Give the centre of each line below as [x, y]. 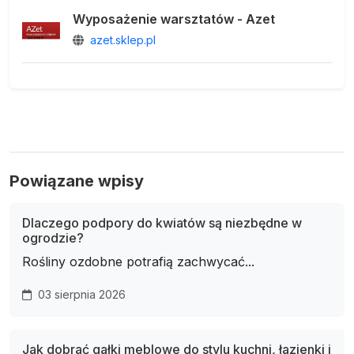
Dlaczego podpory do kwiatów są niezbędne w [162, 223]
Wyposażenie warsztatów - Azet [174, 19]
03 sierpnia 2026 [80, 295]
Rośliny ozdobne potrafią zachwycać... [138, 262]
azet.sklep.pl [123, 40]
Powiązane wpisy [77, 181]
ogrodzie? [53, 238]
